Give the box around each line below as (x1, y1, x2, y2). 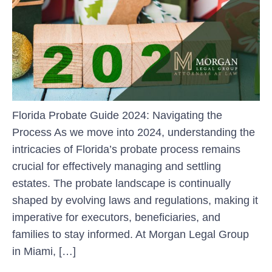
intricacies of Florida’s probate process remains (12, 143, 240, 155)
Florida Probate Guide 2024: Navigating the (12, 109, 222, 121)
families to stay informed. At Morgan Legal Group (12, 228, 249, 240)
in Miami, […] (12, 245, 76, 257)
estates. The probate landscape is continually (12, 177, 231, 189)
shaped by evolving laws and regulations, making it (12, 194, 258, 206)
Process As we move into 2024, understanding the (12, 126, 255, 138)
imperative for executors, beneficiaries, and (12, 211, 220, 223)
